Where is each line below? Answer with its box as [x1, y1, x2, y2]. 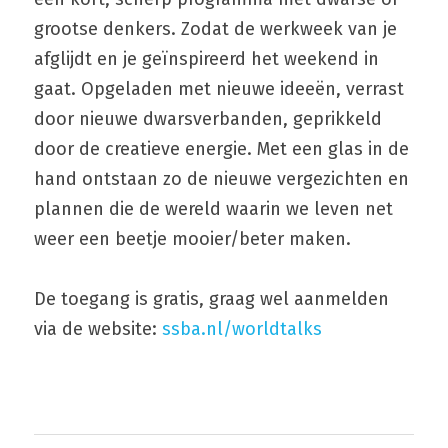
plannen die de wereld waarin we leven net [34, 198, 393, 220]
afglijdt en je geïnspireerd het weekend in [34, 48, 379, 70]
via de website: [34, 318, 162, 340]
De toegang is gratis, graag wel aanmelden [34, 288, 389, 310]
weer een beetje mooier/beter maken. [34, 228, 351, 250]
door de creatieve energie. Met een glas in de [34, 138, 409, 160]
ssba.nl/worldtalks [162, 318, 322, 340]
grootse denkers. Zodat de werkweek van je [34, 18, 397, 40]
